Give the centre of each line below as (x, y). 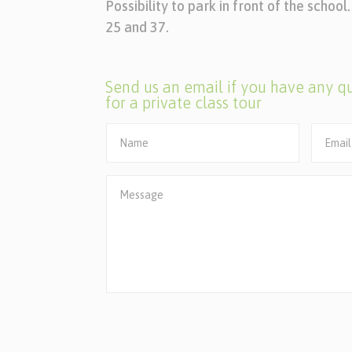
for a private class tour (184, 103)
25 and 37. (137, 27)
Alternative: (143, 321)
